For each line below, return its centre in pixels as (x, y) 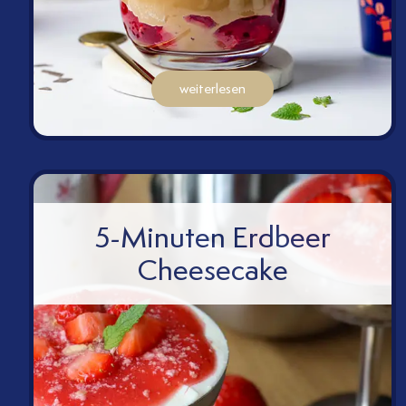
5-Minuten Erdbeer (213, 237)
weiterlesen (213, 89)
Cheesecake (213, 270)
